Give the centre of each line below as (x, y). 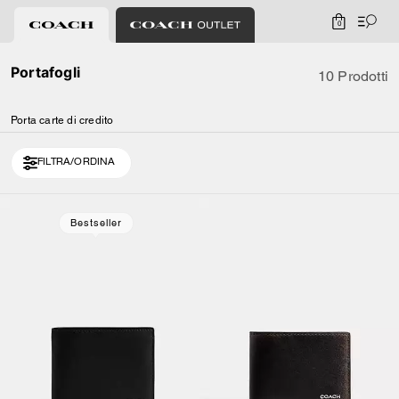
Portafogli (45, 72)
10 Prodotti (353, 76)
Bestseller (96, 223)
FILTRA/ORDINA (77, 163)
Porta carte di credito (62, 120)
